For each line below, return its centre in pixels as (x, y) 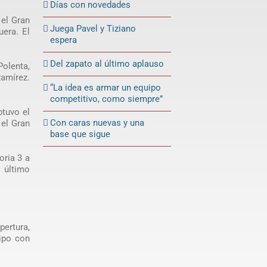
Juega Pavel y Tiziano (93, 28)
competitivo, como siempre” (107, 99)
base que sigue (80, 134)
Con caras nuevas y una (97, 122)
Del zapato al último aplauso (107, 63)
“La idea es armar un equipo (106, 87)
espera (64, 40)
